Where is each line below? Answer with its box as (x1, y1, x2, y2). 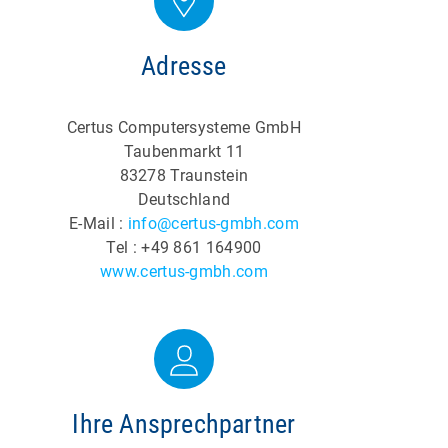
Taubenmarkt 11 (123, 142, 245, 161)
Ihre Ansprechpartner (72, 409, 296, 439)
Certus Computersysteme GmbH (66, 118, 302, 137)
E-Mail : (69, 214, 128, 233)
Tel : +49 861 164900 (106, 238, 262, 257)
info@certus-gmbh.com (127, 214, 299, 233)
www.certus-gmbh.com (100, 262, 268, 281)
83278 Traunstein (119, 166, 249, 185)
